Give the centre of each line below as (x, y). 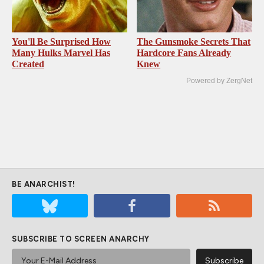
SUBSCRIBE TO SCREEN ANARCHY (81, 239)
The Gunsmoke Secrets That (194, 42)
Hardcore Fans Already (184, 53)
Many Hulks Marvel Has (61, 53)
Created (28, 64)
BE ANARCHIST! (44, 184)
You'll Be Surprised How (61, 42)
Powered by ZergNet (219, 81)
